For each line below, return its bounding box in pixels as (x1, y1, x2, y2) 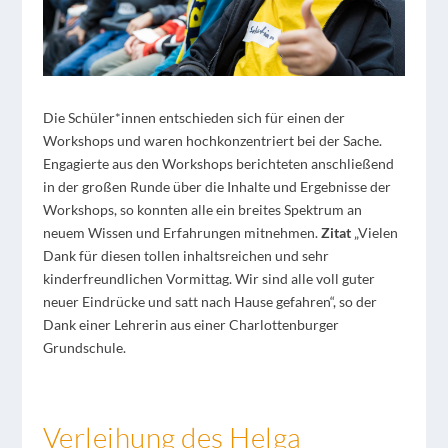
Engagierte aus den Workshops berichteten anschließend (42, 154, 394, 172)
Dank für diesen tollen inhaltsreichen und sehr (42, 246, 329, 264)
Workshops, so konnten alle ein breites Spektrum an (42, 200, 362, 218)
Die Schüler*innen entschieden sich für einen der (42, 108, 345, 126)
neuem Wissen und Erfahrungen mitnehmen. (42, 223, 321, 241)
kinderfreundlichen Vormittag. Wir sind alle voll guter (42, 269, 375, 287)
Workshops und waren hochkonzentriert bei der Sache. (42, 131, 382, 149)
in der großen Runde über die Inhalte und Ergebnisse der (42, 177, 391, 195)
